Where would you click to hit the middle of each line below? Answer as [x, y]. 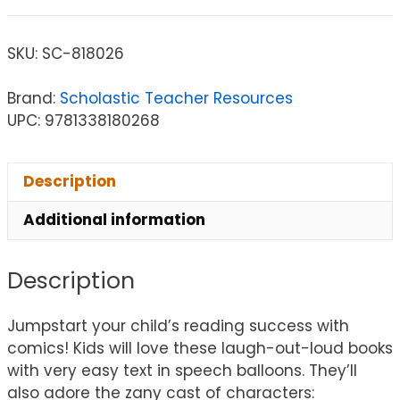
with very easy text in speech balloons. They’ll [182, 371]
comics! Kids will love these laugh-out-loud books [200, 349]
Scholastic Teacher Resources [176, 98]
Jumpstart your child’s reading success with [178, 326]
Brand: [33, 98]
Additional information [114, 220]
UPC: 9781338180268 [83, 120]
